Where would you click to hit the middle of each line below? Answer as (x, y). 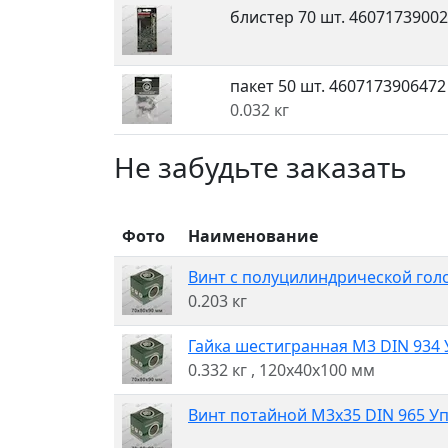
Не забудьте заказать (260, 167)
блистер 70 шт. (289, 17)
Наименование (253, 236)
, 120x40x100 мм (313, 370)
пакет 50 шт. (279, 86)
